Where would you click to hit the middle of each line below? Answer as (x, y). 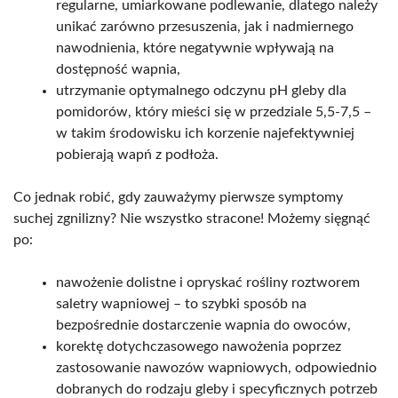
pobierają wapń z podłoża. (137, 155)
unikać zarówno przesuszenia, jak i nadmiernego (205, 27)
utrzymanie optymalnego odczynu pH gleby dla (201, 91)
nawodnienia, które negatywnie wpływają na (195, 48)
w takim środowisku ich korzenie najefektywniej (205, 134)
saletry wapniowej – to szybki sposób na (181, 304)
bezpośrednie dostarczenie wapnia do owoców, (203, 326)
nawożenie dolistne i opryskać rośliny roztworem (208, 283)
